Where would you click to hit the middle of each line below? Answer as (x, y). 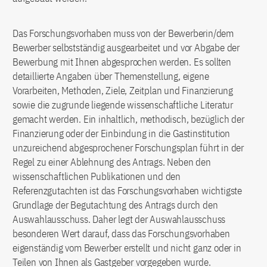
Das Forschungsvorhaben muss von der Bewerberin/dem (123, 33)
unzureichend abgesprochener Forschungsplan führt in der (128, 148)
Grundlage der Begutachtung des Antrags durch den (115, 205)
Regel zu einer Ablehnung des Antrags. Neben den (112, 162)
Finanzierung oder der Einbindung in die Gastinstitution (121, 133)
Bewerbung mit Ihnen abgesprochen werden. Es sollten (122, 62)
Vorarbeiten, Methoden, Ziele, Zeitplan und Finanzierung (123, 91)
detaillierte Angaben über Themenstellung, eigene (111, 76)
